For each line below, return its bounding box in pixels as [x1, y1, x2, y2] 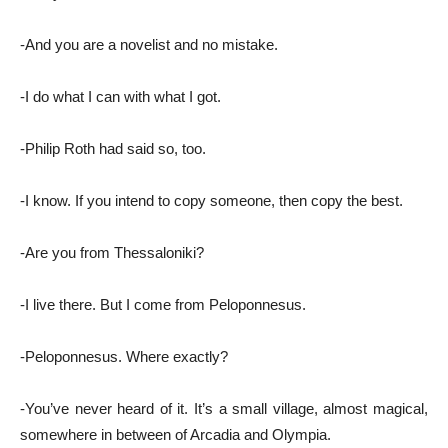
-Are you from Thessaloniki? [20, 243, 204, 261]
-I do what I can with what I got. [20, 87, 221, 105]
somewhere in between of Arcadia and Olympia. [20, 425, 331, 443]
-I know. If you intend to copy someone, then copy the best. [20, 191, 403, 209]
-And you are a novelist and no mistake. [20, 35, 278, 53]
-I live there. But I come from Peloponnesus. [20, 295, 306, 313]
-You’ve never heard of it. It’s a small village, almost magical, [20, 399, 428, 417]
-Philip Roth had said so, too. [20, 139, 206, 157]
